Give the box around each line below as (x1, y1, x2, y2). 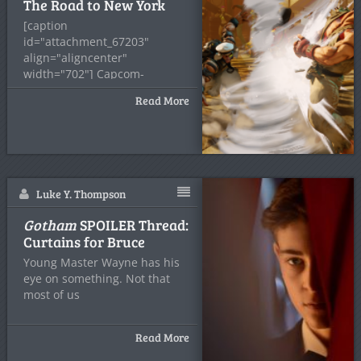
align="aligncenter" (23, 50, 127, 65)
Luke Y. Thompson (35, 186, 126, 201)
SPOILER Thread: (76, 215, 189, 234)
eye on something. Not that (23, 271, 170, 286)
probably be (23, 114, 89, 130)
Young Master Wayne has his (23, 255, 180, 270)
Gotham (23, 215, 77, 234)
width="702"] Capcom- (23, 66, 144, 81)
